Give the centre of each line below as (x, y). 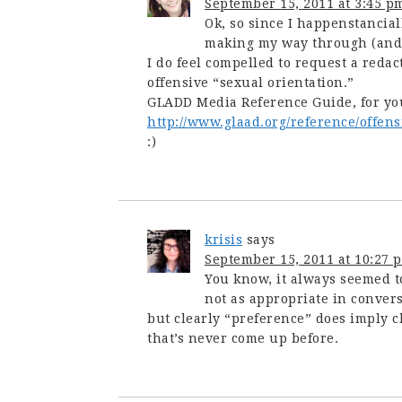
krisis (223, 240)
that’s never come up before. (243, 338)
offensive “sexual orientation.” (251, 83)
